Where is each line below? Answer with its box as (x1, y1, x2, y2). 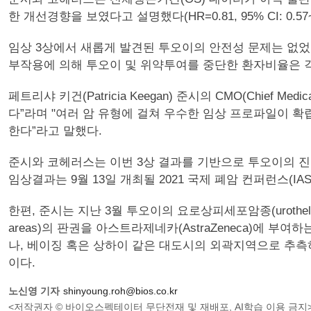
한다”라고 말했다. (8, 124, 102, 137)
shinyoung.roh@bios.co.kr (63, 285, 178, 296)
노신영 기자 (8, 285, 60, 296)
